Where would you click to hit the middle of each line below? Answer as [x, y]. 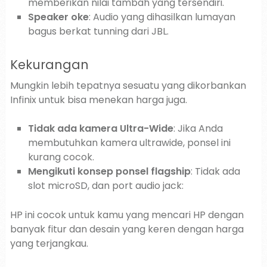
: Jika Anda [198, 128]
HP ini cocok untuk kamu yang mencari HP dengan [127, 215]
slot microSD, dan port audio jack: [105, 186]
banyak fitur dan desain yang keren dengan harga [127, 229]
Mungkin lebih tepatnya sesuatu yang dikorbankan [128, 86]
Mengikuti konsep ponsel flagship [109, 171]
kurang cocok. [61, 157]
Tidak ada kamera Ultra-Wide [100, 128]
